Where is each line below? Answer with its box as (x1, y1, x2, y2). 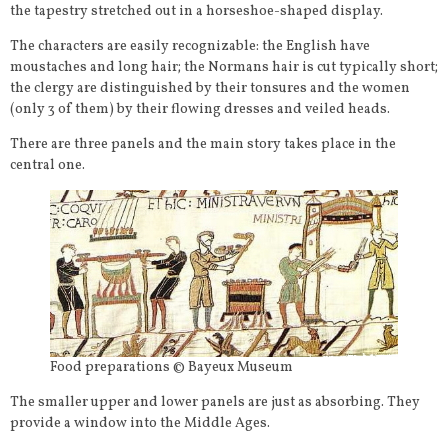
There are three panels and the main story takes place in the (10, 135, 396, 155)
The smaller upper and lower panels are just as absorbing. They (10, 392, 420, 412)
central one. (10, 156, 85, 176)
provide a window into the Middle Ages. (10, 413, 270, 433)
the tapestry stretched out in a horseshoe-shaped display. (10, 2, 383, 22)
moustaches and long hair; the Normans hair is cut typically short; (10, 58, 438, 78)
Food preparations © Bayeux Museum (50, 357, 293, 377)
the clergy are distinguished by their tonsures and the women (10, 79, 410, 99)
